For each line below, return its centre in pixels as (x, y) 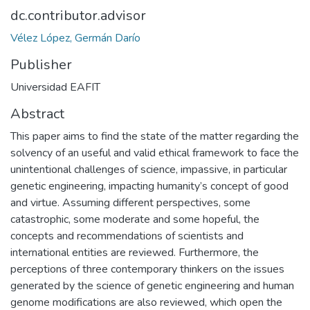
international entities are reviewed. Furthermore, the (135, 253)
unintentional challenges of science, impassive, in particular (149, 170)
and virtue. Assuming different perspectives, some (130, 203)
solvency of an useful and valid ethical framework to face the (155, 153)
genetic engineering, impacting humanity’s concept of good (149, 186)
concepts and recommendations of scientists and (127, 236)
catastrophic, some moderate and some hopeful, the (135, 219)
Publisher (41, 65)
